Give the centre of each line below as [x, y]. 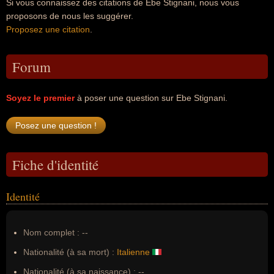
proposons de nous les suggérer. [70, 16]
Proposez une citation [48, 29]
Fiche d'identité [55, 165]
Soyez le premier [40, 98]
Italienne [133, 252]
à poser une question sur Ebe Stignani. [151, 98]
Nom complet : [53, 232]
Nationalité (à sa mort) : [69, 252]
